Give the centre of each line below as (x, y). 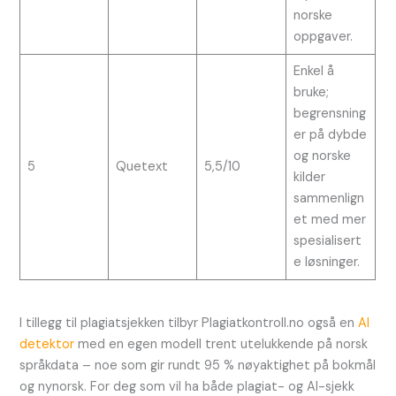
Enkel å (313, 72)
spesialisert (327, 241)
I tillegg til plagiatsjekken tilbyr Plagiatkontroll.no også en (189, 323)
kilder (309, 178)
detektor (47, 344)
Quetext (141, 167)
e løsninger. (326, 263)
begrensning (329, 114)
